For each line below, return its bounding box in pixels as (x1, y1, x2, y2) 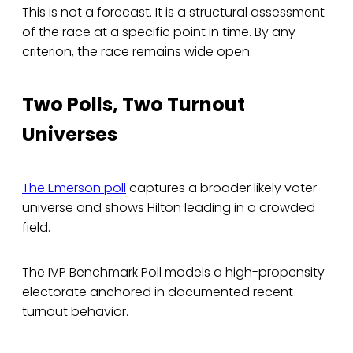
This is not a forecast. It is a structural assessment (22, 2, 325, 21)
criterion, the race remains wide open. (22, 42, 252, 61)
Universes (22, 121, 117, 147)
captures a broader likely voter (126, 178, 317, 197)
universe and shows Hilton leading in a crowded (22, 198, 315, 217)
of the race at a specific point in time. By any (22, 22, 295, 41)
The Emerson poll (22, 178, 126, 197)
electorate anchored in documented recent (22, 282, 293, 301)
